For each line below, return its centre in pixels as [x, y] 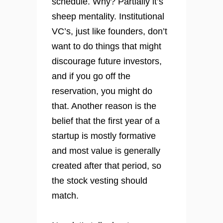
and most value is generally [106, 151]
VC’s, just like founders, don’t [110, 32]
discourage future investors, [107, 61]
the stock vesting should [100, 181]
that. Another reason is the [104, 106]
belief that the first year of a [106, 121]
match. [65, 196]
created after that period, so [107, 166]
